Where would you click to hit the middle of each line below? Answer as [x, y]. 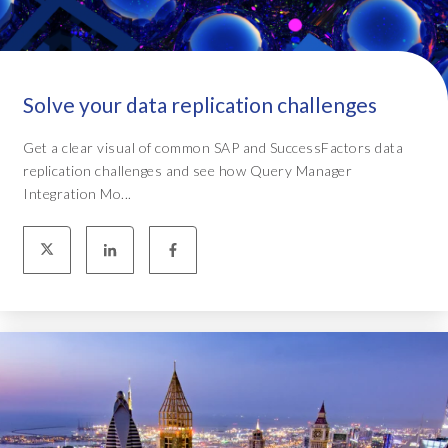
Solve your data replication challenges [200, 104]
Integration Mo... [77, 193]
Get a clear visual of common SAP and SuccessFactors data [213, 147]
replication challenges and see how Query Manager [187, 170]
